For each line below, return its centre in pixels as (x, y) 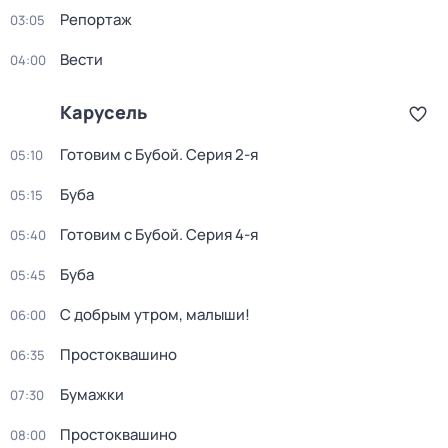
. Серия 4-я (218, 234)
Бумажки (92, 394)
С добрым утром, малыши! (155, 314)
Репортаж (96, 19)
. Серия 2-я (218, 154)
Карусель (103, 112)
